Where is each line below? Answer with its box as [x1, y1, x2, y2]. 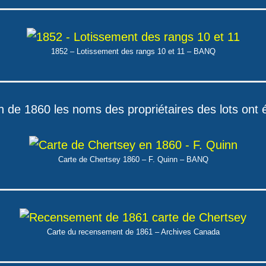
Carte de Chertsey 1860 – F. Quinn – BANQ [58, 155, 208, 164]
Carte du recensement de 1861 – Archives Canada [46, 227, 220, 236]
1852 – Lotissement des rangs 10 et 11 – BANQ [50, 47, 216, 56]
